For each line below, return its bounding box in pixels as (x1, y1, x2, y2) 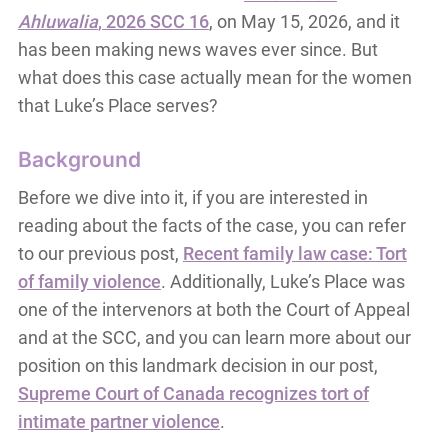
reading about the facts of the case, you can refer (17, 215, 406, 237)
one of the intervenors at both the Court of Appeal (17, 299, 410, 321)
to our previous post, (17, 243, 183, 265)
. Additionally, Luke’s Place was (160, 271, 405, 293)
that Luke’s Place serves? (17, 95, 218, 117)
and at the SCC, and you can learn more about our (17, 327, 411, 349)
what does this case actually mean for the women (17, 67, 412, 89)
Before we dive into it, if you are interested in (17, 187, 368, 209)
